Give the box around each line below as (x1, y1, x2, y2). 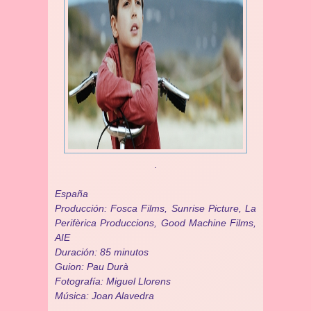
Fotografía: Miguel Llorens (55, 276, 171, 287)
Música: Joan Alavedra (55, 290, 154, 301)
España (55, 188, 88, 199)
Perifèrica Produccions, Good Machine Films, (55, 217, 256, 228)
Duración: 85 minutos (55, 246, 149, 258)
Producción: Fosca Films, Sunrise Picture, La (55, 203, 256, 214)
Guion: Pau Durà (55, 261, 128, 272)
